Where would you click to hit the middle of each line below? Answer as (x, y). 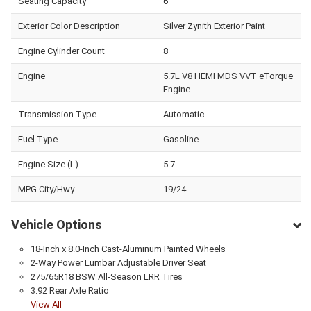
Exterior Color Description (69, 26)
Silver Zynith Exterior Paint (214, 26)
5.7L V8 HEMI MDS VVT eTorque (228, 76)
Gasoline (180, 139)
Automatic (183, 114)
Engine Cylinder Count (61, 51)
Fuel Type (38, 139)
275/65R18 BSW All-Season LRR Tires (106, 276)
